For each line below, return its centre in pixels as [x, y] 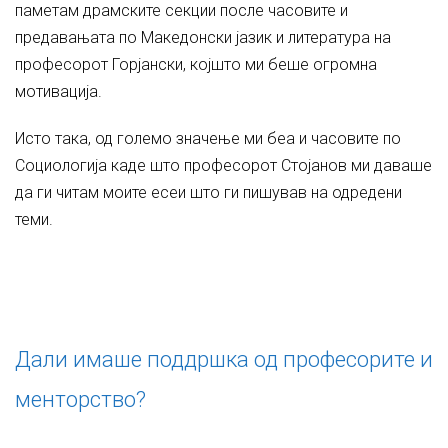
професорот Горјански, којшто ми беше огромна [196, 64]
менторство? [80, 399]
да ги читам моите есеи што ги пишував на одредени [208, 192]
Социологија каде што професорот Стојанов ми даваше [223, 165]
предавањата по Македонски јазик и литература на [203, 37]
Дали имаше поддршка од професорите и [224, 359]
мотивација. [58, 91]
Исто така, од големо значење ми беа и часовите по [208, 138]
